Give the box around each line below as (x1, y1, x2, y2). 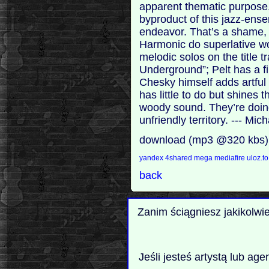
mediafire (214, 153, 246, 162)
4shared (165, 153, 195, 162)
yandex (139, 153, 166, 162)
